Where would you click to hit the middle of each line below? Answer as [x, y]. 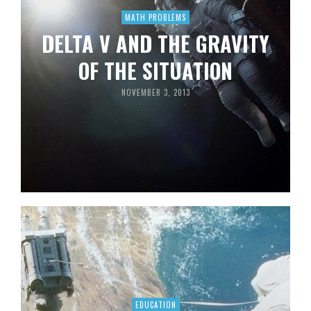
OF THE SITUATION [155, 70]
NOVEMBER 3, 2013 [155, 92]
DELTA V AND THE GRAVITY [155, 43]
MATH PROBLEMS [155, 17]
